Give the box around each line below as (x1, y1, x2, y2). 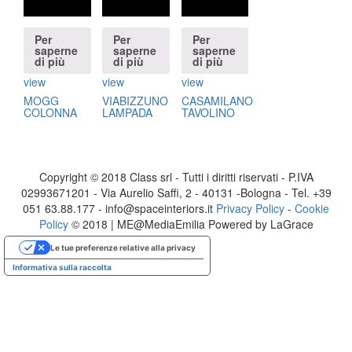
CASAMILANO (181, 93, 253, 109)
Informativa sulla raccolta (13, 262, 112, 272)
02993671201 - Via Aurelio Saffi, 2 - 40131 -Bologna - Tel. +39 (20, 184, 332, 200)
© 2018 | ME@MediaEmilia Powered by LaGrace (68, 215, 313, 232)
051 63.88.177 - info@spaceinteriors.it (23, 200, 216, 216)
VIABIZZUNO (102, 93, 169, 109)
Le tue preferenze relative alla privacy (50, 242, 196, 252)
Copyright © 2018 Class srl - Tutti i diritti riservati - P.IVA (38, 168, 313, 185)
